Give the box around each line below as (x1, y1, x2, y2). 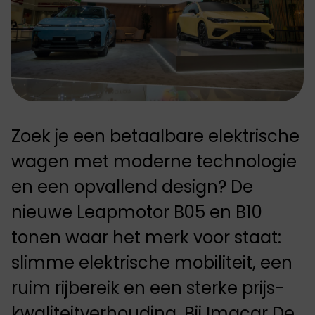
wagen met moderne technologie (11, 150, 297, 173)
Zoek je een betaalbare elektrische (11, 124, 300, 148)
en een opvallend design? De (11, 175, 253, 198)
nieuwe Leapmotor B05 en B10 (11, 200, 262, 224)
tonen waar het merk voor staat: (11, 226, 281, 249)
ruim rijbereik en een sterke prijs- (11, 276, 284, 300)
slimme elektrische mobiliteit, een (11, 251, 292, 274)
